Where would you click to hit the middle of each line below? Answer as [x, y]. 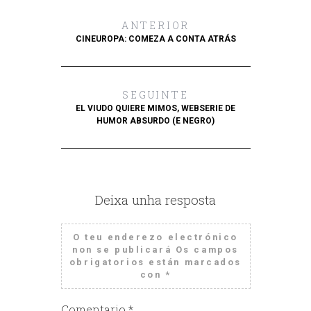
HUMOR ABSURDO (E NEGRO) [155, 121]
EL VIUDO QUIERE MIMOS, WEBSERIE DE [155, 108]
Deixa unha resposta [155, 200]
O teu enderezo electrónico [155, 237]
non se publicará [122, 250]
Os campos [207, 250]
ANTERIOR [155, 25]
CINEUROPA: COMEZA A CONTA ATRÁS [155, 39]
